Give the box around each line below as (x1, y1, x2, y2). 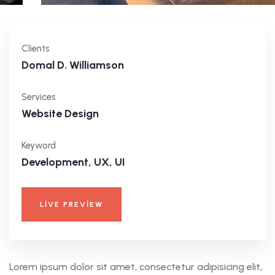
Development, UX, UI (21, 155, 125, 169)
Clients (21, 43, 50, 55)
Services (21, 91, 56, 103)
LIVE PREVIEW (40, 200, 103, 209)
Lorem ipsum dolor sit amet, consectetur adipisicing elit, (9, 261, 262, 273)
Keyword (21, 140, 56, 152)
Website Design (21, 107, 99, 121)
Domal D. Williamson (21, 58, 124, 72)
